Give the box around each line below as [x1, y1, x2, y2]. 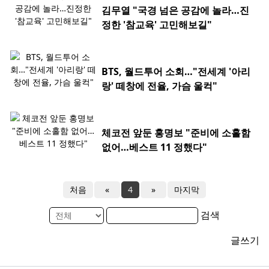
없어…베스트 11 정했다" [101, 141, 207, 154]
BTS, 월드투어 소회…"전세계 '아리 [101, 65, 250, 79]
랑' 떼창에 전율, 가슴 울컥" [101, 79, 217, 93]
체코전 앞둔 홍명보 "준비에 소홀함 [101, 126, 250, 140]
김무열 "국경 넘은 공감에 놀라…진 [101, 4, 249, 17]
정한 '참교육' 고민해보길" [101, 18, 212, 32]
